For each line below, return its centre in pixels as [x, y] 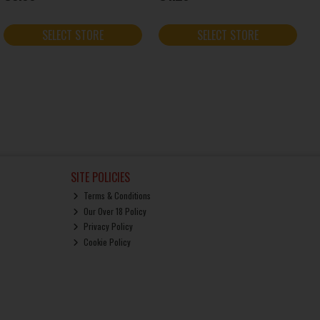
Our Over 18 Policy [114, 211]
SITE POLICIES [100, 177]
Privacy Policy [107, 226]
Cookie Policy [106, 241]
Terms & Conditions [116, 196]
